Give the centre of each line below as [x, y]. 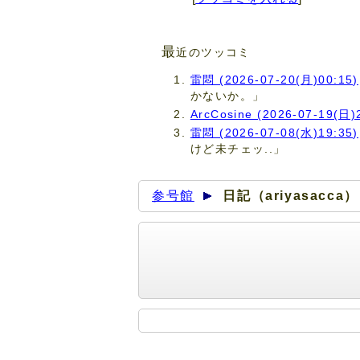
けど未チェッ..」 [238, 149]
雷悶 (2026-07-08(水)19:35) [274, 133]
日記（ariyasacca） [290, 195]
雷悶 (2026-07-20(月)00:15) [274, 80]
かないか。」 [227, 96]
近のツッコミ [213, 53]
